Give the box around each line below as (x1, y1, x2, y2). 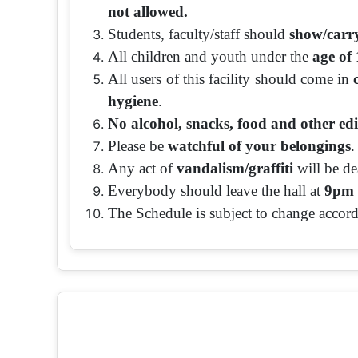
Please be (108, 137, 168, 154)
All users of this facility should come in (108, 70, 354, 87)
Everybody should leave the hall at (108, 181, 324, 199)
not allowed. (108, 2, 188, 20)
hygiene (108, 92, 158, 109)
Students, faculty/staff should (108, 25, 289, 42)
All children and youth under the (108, 47, 312, 65)
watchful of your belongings (168, 137, 351, 154)
